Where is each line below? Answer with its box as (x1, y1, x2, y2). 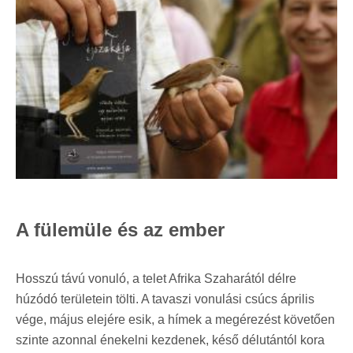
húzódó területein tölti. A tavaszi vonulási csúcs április (16, 292, 314, 306)
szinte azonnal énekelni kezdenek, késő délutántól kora (16, 333, 325, 347)
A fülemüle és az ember (16, 218, 225, 240)
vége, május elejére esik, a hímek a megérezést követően (16, 312, 335, 326)
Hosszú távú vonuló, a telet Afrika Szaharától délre (16, 271, 296, 285)
